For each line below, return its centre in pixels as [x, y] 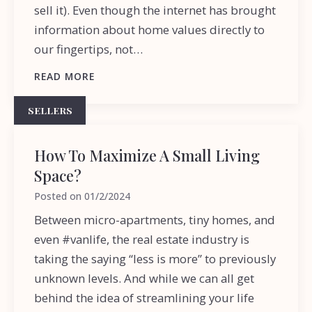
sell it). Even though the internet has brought [155, 10]
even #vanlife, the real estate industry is [142, 240]
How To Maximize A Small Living [147, 155]
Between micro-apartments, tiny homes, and [155, 220]
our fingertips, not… [89, 49]
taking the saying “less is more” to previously [155, 259]
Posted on [60, 196]
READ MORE [65, 77]
